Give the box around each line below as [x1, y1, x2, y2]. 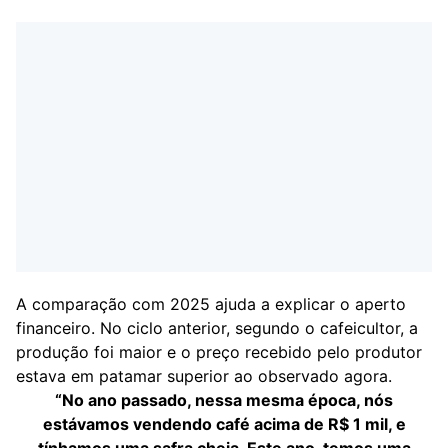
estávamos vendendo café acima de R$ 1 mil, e [42, 414, 406, 434]
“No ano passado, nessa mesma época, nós [55, 390, 393, 410]
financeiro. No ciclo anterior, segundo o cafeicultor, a [16, 318, 418, 338]
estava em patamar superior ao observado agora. [16, 366, 392, 386]
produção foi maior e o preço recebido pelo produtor [16, 342, 422, 362]
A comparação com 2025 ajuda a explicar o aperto [16, 294, 406, 314]
